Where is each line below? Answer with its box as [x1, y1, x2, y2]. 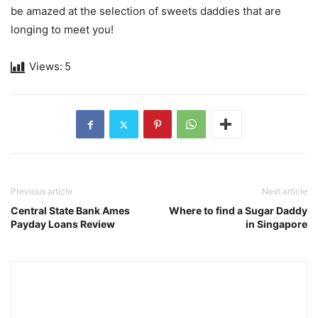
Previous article [11, 186, 72, 197]
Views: [29, 60, 62, 74]
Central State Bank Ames [11, 204, 130, 217]
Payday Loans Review [11, 218, 115, 231]
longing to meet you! [11, 23, 114, 37]
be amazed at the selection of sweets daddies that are [11, 4, 281, 18]
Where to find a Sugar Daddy [169, 204, 307, 217]
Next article [262, 186, 307, 197]
